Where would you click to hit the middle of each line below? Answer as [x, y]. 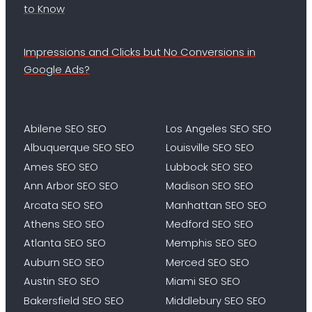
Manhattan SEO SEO [216, 205]
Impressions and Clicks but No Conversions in [139, 52]
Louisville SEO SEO [210, 148]
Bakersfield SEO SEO [73, 300]
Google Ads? [56, 70]
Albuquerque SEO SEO [79, 148]
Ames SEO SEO [61, 166]
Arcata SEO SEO [63, 205]
